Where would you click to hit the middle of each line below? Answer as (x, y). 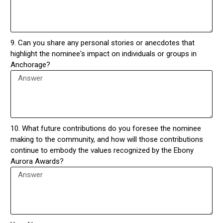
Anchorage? (31, 65)
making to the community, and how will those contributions (107, 140)
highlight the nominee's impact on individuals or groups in (104, 54)
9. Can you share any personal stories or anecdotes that (103, 43)
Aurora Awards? (37, 162)
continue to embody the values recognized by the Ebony (102, 151)
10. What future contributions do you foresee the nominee (106, 129)
